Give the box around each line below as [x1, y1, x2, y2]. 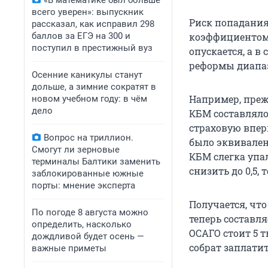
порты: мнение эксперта [32, 180, 135, 191]
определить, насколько [32, 219, 132, 230]
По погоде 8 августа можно [32, 207, 148, 218]
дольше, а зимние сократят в [32, 81, 156, 92]
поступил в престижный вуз [32, 42, 153, 53]
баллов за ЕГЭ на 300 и [32, 31, 130, 41]
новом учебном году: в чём [32, 93, 147, 104]
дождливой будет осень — [32, 231, 144, 242]
